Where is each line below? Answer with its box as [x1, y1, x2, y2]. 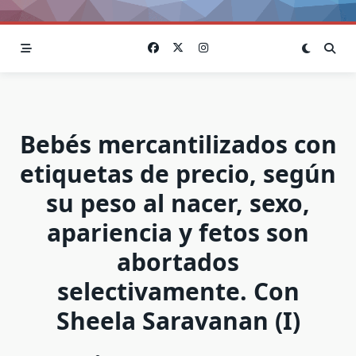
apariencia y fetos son [47, 215, 309, 249]
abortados [117, 245, 239, 278]
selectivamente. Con [56, 274, 300, 308]
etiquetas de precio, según [20, 157, 336, 190]
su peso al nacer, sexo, [46, 186, 310, 219]
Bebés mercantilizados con [19, 127, 337, 161]
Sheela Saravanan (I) [56, 304, 300, 337]
